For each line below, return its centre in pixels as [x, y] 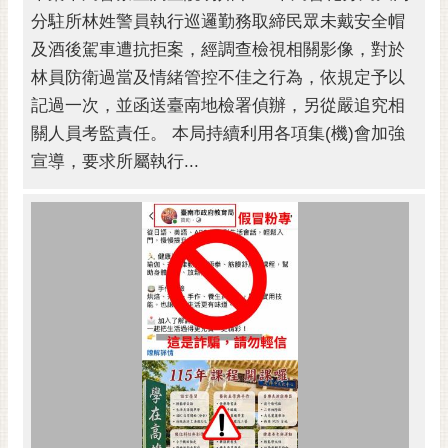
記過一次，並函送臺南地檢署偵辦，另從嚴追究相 [218, 106]
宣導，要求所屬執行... [115, 162]
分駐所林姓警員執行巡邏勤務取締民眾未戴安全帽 [218, 22]
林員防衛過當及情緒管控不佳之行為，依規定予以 [218, 78]
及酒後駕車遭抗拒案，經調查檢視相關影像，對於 [218, 50]
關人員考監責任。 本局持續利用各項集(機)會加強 [218, 134]
